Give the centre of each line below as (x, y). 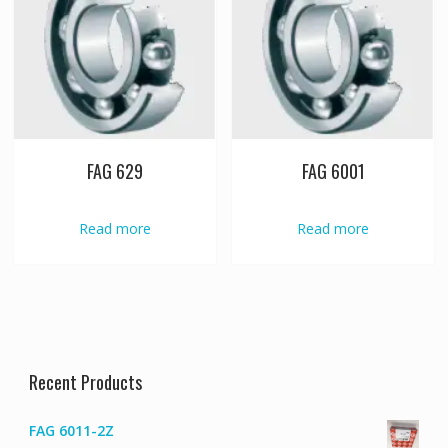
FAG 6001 (333, 170)
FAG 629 (114, 170)
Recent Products (85, 381)
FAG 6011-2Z (71, 430)
